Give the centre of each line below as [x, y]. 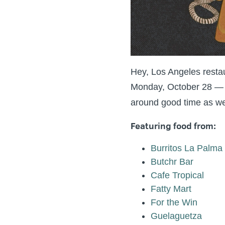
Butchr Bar [172, 161]
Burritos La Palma [186, 148]
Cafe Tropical [177, 175]
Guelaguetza [176, 216]
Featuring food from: [173, 125]
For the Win [174, 202]
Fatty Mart [171, 189]
